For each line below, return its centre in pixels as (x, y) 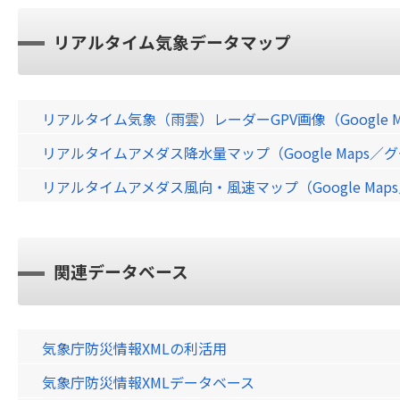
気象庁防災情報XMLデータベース (148, 383)
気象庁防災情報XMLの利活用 (134, 349)
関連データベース (121, 271)
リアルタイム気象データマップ (172, 42)
